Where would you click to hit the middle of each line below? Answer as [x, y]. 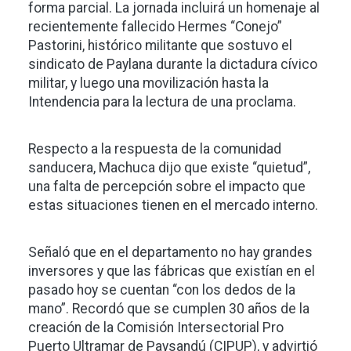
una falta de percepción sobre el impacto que [167, 187]
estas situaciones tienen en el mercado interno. [175, 206]
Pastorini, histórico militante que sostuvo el [160, 46]
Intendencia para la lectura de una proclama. [162, 102]
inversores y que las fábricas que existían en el [172, 271]
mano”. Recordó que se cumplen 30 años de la [169, 309]
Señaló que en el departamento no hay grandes [170, 253]
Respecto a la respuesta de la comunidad [155, 149]
